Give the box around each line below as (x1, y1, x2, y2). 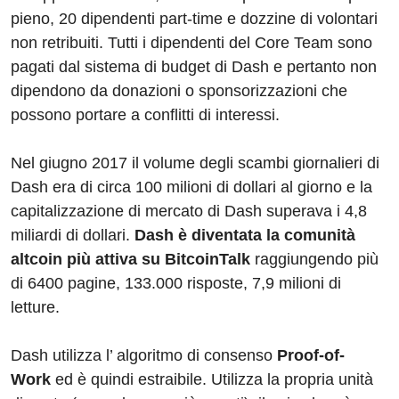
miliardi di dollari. (11, 226, 130, 245)
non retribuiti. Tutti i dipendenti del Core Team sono (11, 34, 372, 53)
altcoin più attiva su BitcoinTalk (11, 250, 250, 269)
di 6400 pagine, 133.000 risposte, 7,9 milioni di (11, 274, 341, 293)
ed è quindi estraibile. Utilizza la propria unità (51, 370, 373, 389)
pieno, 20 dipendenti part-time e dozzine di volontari (11, 10, 378, 28)
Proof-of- (277, 346, 345, 365)
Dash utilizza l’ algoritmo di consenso (11, 346, 277, 365)
